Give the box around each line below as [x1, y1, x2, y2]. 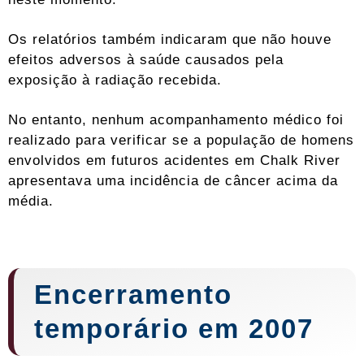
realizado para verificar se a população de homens [8, 131, 354, 148]
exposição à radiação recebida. [8, 71, 222, 88]
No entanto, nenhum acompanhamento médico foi [8, 110, 344, 128]
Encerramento [34, 279, 232, 310]
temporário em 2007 [34, 313, 323, 344]
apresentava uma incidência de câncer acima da [8, 171, 338, 188]
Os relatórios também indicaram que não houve [8, 30, 331, 47]
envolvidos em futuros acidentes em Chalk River [8, 151, 340, 168]
